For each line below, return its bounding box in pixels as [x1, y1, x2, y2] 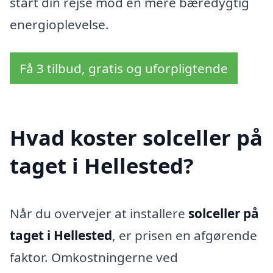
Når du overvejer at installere [10, 204, 188, 222]
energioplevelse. [10, 16, 109, 34]
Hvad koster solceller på [10, 122, 263, 152]
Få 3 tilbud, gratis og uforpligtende [19, 59, 228, 77]
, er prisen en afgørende [112, 226, 257, 244]
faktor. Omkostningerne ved [10, 248, 178, 266]
